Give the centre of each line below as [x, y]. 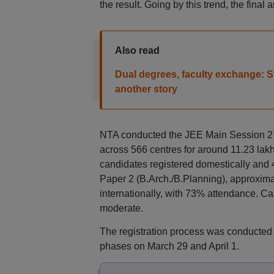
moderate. [121, 208]
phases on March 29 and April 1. [169, 246]
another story [146, 89]
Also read [137, 50]
